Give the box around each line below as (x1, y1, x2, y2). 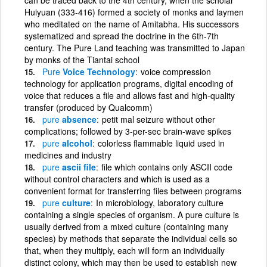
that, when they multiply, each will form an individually (24, 244, 225, 256)
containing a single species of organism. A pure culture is (24, 208, 239, 221)
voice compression (141, 65, 211, 77)
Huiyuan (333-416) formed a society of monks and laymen (24, 5, 244, 18)
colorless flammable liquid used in (98, 136, 225, 149)
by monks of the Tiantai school (24, 53, 139, 66)
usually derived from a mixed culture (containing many (24, 220, 228, 232)
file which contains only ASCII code (101, 160, 232, 173)
